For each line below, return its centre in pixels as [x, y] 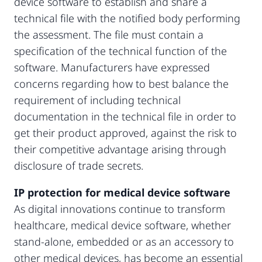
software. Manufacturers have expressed [112, 67]
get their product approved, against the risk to [125, 132]
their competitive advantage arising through [120, 149]
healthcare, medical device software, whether [123, 225]
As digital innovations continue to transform [120, 208]
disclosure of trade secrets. [79, 165]
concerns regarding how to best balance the [121, 83]
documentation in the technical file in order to [125, 116]
